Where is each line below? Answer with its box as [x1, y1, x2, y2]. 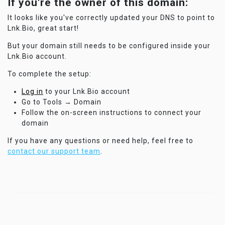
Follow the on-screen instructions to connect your [22, 108, 201, 117]
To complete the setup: [8, 70, 91, 78]
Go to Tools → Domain [22, 98, 101, 106]
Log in [22, 87, 43, 95]
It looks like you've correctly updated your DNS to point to [8, 14, 215, 22]
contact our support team [8, 147, 100, 155]
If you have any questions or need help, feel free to [8, 137, 193, 145]
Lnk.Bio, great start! [8, 24, 79, 32]
